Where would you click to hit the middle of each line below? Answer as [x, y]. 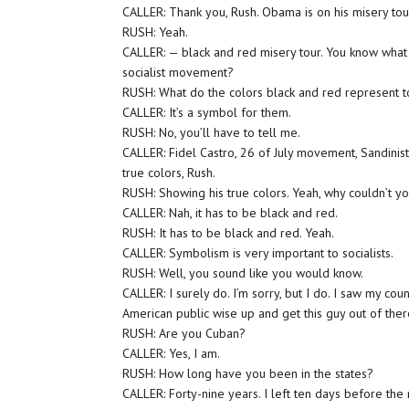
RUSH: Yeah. [156, 32]
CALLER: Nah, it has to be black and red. [231, 213]
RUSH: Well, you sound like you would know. [243, 273]
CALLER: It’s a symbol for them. [207, 112]
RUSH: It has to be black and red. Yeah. [229, 233]
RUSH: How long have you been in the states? [248, 373]
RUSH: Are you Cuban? [184, 333]
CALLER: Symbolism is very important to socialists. [258, 253]
